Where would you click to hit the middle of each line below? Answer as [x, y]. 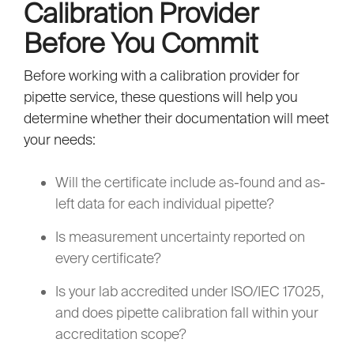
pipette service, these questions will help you [161, 97]
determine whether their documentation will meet [176, 119]
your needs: [60, 140]
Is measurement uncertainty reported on [180, 237]
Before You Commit [141, 43]
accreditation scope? [121, 334]
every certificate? [108, 258]
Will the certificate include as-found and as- [190, 183]
